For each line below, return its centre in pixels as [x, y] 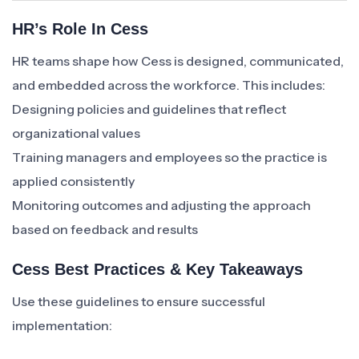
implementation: [62, 325]
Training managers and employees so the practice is [169, 157]
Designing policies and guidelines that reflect [149, 109]
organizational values [76, 133]
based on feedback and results [105, 229]
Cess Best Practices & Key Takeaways [157, 269]
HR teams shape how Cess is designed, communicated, [178, 61]
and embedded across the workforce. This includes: [169, 85]
